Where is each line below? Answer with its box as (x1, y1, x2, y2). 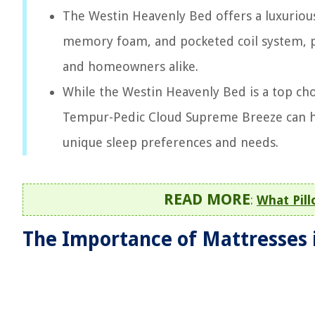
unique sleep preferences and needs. (63, 135, 278, 150)
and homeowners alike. (63, 59, 198, 74)
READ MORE (164, 191, 250, 208)
